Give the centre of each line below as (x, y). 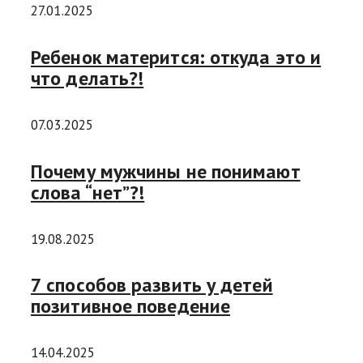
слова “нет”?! (88, 192)
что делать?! (88, 78)
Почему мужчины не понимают (166, 171)
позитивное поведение (130, 306)
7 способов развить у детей (152, 285)
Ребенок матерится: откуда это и (176, 57)
